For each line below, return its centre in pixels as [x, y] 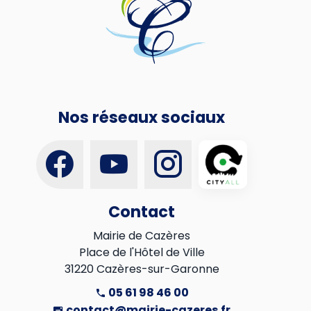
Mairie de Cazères [142, 236]
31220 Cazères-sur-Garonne [142, 269]
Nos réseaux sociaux [142, 117]
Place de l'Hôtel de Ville [142, 252]
